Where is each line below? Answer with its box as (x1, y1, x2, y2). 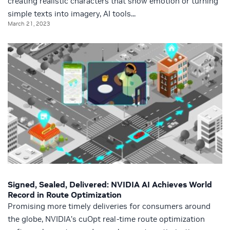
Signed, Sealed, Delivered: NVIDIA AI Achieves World (8, 179, 212, 189)
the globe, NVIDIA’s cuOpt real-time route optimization (8, 214, 205, 224)
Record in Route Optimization (8, 189, 122, 200)
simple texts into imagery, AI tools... (8, 8, 136, 18)
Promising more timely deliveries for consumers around (8, 201, 210, 211)
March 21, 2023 (8, 20, 50, 27)
